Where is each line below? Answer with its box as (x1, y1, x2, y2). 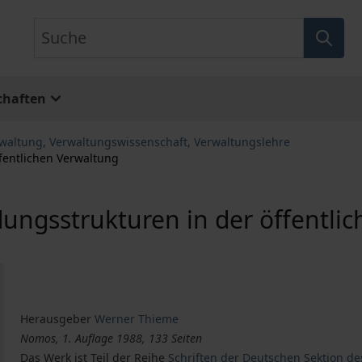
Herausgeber (20, 311, 92, 327)
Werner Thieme (95, 311, 179, 327)
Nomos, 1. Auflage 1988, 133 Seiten (20, 330, 203, 347)
